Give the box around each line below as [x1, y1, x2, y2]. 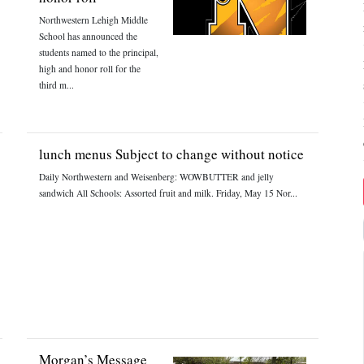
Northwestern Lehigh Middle [39, 14, 149, 26]
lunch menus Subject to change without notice [39, 145, 305, 163]
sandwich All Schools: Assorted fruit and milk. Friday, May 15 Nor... [39, 187, 298, 199]
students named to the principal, [39, 46, 159, 58]
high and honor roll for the [39, 63, 141, 75]
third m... [39, 79, 75, 91]
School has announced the [39, 30, 138, 42]
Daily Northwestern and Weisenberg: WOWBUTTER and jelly [39, 171, 275, 183]
